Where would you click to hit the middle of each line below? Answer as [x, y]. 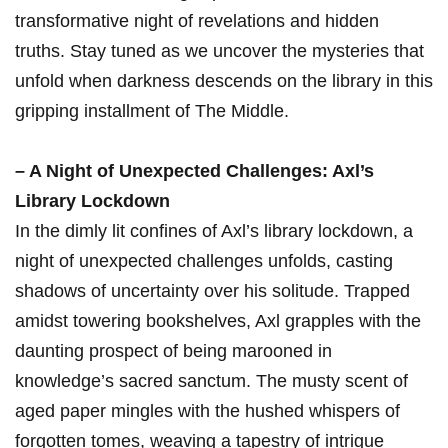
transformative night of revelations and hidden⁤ [197, 21]
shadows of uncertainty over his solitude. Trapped [212, 291]
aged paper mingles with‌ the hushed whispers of [207, 411]
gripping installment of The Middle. [152, 111]
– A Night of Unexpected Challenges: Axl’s [194, 171]
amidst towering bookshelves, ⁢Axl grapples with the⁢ [218, 321]
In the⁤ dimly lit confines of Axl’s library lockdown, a [214, 231]
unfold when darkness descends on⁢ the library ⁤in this [224, 81]
